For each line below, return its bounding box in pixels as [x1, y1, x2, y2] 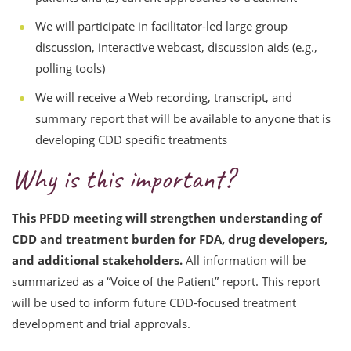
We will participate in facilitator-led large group [35, 18, 288, 34]
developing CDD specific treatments [35, 132, 227, 147]
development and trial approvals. [12, 316, 190, 331]
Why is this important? [12, 161, 233, 197]
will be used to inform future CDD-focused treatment [12, 295, 296, 310]
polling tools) [35, 60, 105, 76]
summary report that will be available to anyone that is [35, 110, 331, 126]
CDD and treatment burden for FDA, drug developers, [12, 231, 327, 247]
